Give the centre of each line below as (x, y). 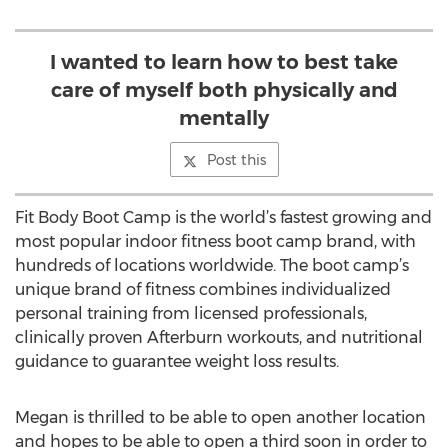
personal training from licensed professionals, (191, 313)
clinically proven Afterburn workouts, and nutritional (219, 337)
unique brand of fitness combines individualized (203, 289)
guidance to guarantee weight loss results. (177, 361)
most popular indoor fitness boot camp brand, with (215, 241)
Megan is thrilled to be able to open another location (220, 417)
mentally (224, 118)
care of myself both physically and (224, 90)
